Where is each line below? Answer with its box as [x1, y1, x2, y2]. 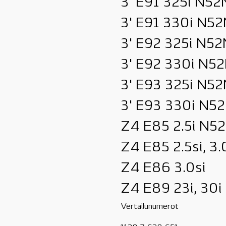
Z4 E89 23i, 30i [121, 182, 222, 196]
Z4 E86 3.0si [121, 161, 206, 176]
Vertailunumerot [121, 203, 179, 211]
